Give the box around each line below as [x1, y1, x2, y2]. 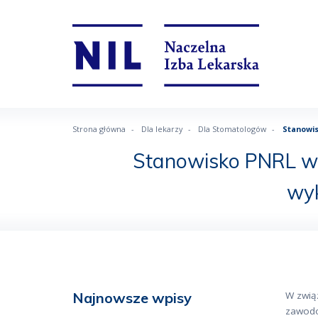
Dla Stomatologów [198, 124, 267, 134]
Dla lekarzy [141, 124, 183, 134]
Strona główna [72, 124, 126, 134]
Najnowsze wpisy [72, 289, 192, 307]
